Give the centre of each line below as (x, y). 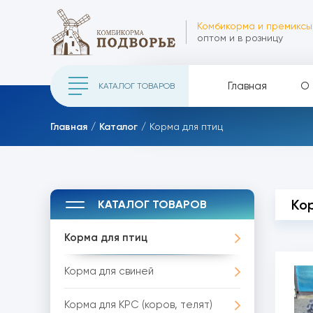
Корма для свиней (109, 271)
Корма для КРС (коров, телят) (138, 305)
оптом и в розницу (240, 38)
